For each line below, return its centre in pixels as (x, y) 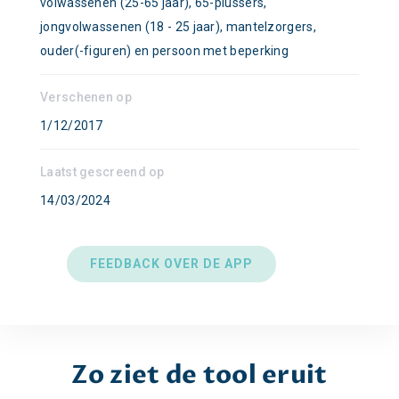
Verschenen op (86, 97)
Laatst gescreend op (102, 172)
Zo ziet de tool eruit (199, 375)
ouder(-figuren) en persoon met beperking (165, 51)
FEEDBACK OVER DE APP (171, 264)
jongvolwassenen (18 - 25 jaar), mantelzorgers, (178, 27)
